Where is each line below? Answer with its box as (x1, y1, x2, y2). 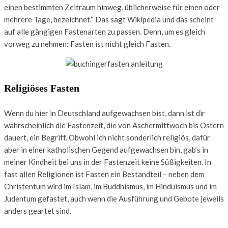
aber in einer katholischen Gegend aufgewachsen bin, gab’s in (4, 145, 208, 154)
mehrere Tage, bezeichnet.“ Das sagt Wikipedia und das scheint (4, 14, 214, 24)
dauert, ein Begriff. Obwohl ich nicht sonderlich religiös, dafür (4, 132, 210, 142)
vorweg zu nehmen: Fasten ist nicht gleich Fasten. (4, 39, 170, 48)
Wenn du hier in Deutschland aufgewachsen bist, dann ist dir (4, 108, 205, 118)
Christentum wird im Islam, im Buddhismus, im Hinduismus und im (4, 181, 217, 191)
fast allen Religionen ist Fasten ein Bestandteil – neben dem (4, 169, 204, 179)
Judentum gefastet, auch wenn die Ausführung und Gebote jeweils (4, 193, 224, 203)
